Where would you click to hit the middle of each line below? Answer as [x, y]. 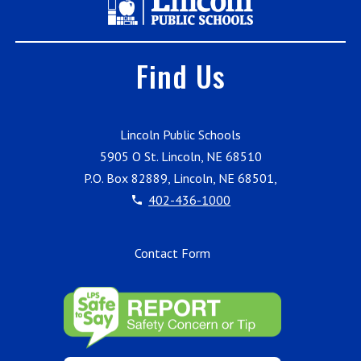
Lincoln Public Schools [180, 134]
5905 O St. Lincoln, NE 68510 [180, 156]
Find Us [180, 75]
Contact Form [172, 253]
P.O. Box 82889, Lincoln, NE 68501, [180, 178]
